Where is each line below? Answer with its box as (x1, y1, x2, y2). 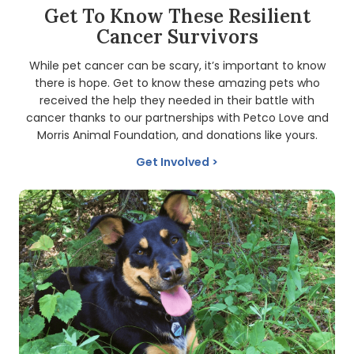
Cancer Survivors (96, 24, 258, 49)
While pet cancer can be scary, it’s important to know (28, 57, 326, 73)
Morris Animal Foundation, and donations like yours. (36, 126, 318, 143)
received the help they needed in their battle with (40, 92, 314, 108)
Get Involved (136, 153, 209, 170)
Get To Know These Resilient (43, 3, 311, 28)
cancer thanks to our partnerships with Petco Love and (25, 109, 329, 126)
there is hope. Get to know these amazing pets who (34, 74, 320, 91)
